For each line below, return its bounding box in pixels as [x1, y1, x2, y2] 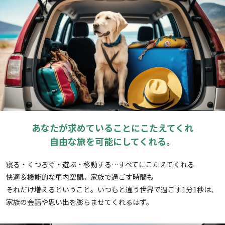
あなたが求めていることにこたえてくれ [32, 121, 193, 135]
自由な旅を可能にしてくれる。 [50, 135, 175, 148]
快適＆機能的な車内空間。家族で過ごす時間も [6, 172, 154, 182]
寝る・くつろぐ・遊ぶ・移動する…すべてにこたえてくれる [6, 159, 194, 170]
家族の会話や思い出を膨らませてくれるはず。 [6, 197, 153, 207]
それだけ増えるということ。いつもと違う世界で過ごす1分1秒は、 [6, 184, 218, 195]
